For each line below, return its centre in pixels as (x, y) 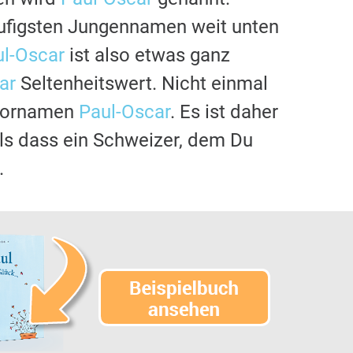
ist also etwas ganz (147, 55)
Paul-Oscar (124, 111)
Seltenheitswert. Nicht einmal (142, 83)
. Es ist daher (224, 111)
